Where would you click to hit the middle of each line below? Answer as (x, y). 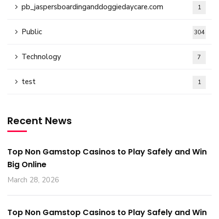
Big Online (27, 164)
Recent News (40, 121)
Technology (41, 57)
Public (32, 32)
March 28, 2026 (33, 180)
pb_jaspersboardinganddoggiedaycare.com (92, 7)
